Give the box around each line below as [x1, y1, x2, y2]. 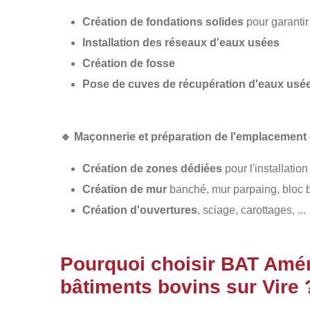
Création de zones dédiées [82, 163, 222, 174]
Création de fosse [82, 57, 175, 69]
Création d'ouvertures [82, 204, 197, 216]
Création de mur [82, 183, 167, 195]
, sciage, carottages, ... [197, 204, 306, 216]
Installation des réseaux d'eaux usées [82, 37, 280, 48]
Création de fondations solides [82, 16, 244, 28]
